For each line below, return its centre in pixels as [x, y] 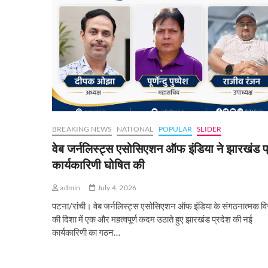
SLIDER [209, 129]
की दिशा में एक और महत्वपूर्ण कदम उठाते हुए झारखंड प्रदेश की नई [152, 219]
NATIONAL [135, 129]
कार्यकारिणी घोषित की [98, 165]
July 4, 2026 [116, 188]
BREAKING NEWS [82, 129]
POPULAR [175, 129]
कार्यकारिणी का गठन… [86, 232]
